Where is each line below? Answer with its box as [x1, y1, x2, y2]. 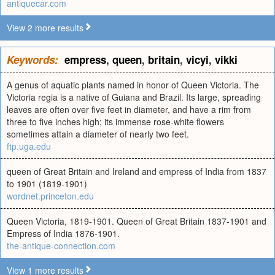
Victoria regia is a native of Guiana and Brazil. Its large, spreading [7, 91, 261, 103]
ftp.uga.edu [7, 140, 51, 152]
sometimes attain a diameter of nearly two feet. [7, 128, 189, 140]
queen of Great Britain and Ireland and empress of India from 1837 [7, 165, 266, 177]
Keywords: [7, 52, 58, 67]
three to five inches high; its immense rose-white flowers [7, 115, 224, 128]
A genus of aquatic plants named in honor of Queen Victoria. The [7, 79, 259, 91]
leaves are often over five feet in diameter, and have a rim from [7, 103, 251, 115]
